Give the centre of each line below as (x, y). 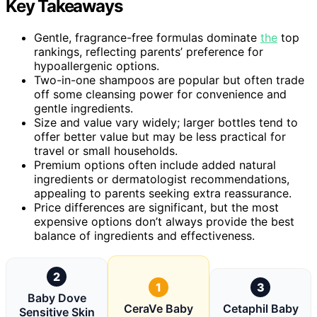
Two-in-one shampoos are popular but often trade (169, 80)
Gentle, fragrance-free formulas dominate (147, 37)
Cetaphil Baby (260, 308)
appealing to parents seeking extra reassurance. (163, 193)
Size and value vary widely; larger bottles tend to (166, 122)
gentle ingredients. (83, 108)
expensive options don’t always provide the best (164, 221)
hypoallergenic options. (97, 65)
